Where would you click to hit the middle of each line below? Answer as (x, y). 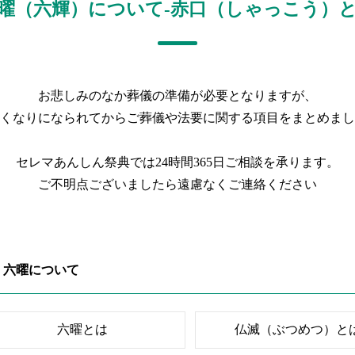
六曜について (41, 269)
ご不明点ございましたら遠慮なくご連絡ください (177, 184)
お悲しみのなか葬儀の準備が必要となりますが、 (177, 95)
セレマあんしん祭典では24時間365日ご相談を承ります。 (177, 162)
